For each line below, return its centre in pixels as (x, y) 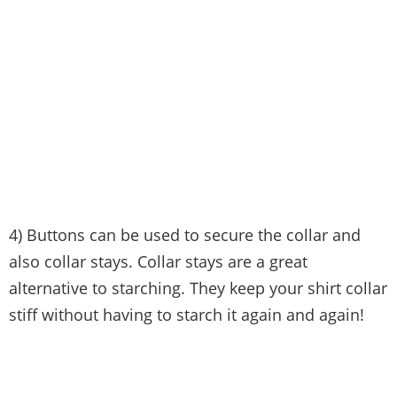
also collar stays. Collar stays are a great (158, 262)
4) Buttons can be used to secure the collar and (185, 235)
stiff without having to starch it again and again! (187, 315)
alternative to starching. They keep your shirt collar (198, 288)
